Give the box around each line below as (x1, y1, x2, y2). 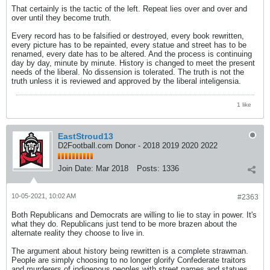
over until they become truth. (11, 13, 111, 22)
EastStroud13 (58, 131, 113, 141)
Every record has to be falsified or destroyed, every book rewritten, (11, 31, 244, 40)
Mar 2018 (96, 163, 128, 173)
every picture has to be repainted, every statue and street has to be (11, 40, 246, 49)
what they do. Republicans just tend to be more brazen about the (11, 219, 237, 228)
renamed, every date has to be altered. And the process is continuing (11, 49, 252, 58)
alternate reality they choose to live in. (11, 228, 145, 237)
